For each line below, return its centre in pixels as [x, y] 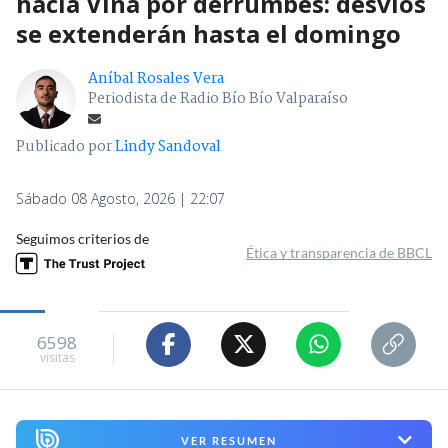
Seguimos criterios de [82, 238]
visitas [57, 358]
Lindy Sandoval [168, 146]
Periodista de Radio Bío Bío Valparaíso [218, 98]
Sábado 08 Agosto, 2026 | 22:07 [120, 198]
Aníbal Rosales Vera [156, 78]
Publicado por [65, 146]
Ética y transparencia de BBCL [339, 252]
